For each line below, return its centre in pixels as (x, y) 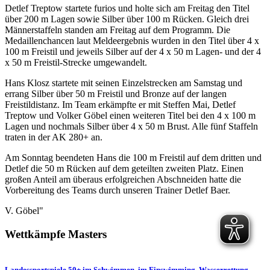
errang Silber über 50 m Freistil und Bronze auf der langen (116, 93)
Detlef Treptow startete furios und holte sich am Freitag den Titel (127, 8)
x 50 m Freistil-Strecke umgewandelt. (76, 62)
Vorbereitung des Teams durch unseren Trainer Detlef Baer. (118, 190)
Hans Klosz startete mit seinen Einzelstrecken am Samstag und (124, 83)
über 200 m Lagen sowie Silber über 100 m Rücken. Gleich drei (127, 19)
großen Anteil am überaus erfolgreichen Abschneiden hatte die (123, 179)
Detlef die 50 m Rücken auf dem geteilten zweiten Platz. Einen (124, 168)
